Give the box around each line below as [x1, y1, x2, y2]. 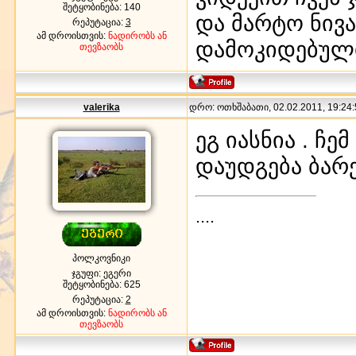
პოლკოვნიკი [72, 252, 130, 264]
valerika [83, 101, 120, 113]
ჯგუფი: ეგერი [72, 267, 131, 279]
